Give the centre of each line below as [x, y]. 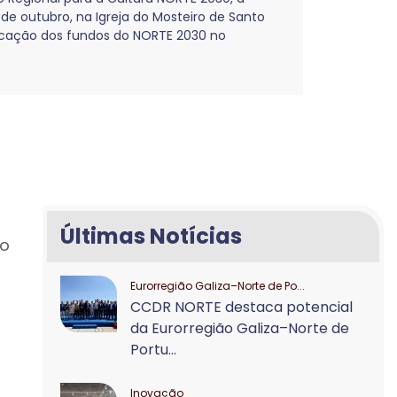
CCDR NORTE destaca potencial [242, 307]
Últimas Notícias [152, 236]
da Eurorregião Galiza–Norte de [240, 328]
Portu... [154, 350]
